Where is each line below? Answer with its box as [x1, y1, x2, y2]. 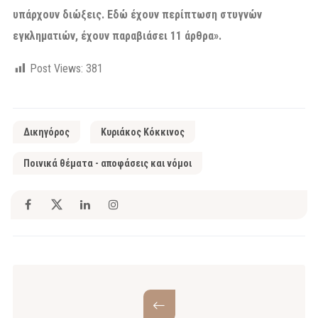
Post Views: [30, 61, 83, 75]
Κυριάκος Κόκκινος [101, 126, 185, 138]
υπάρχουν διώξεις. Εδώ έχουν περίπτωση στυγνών [13, 7, 262, 21]
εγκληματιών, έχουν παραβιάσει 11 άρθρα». [13, 28, 221, 43]
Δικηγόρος [23, 126, 70, 138]
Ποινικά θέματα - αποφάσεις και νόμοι [23, 157, 192, 169]
